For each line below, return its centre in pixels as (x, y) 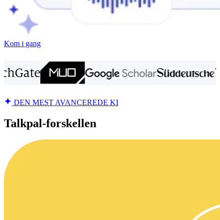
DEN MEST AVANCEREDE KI (65, 102)
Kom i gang (22, 43)
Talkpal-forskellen (50, 123)
